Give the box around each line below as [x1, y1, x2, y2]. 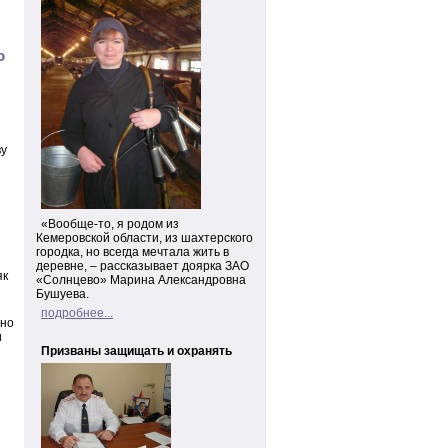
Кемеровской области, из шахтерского [36, 231, 253, 245]
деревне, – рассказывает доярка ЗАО [36, 259, 249, 273]
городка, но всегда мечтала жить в [36, 245, 229, 259]
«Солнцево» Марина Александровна [36, 273, 246, 287]
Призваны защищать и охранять [41, 344, 232, 358]
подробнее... [41, 306, 113, 320]
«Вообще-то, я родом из [41, 217, 179, 231]
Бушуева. [36, 287, 89, 301]
